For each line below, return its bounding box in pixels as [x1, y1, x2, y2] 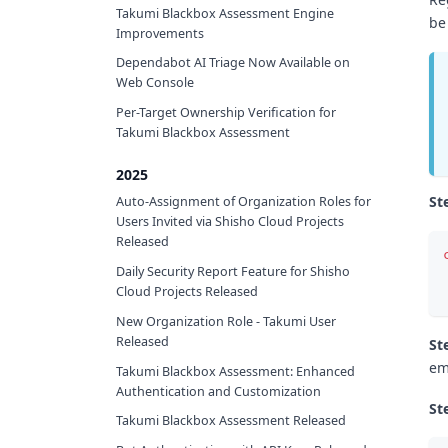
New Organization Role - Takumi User [116, 312, 336, 330]
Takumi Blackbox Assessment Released [116, 412, 346, 430]
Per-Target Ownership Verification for [116, 104, 336, 122]
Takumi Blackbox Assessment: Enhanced [116, 362, 355, 380]
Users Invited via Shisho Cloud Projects [116, 213, 344, 231]
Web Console [116, 74, 194, 92]
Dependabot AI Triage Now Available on [116, 54, 350, 72]
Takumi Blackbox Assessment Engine [116, 4, 334, 22]
